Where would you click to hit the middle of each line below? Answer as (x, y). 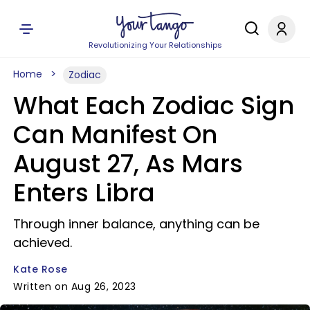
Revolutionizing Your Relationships (155, 45)
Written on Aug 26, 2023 (75, 286)
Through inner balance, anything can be (136, 224)
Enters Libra (84, 193)
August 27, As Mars (128, 164)
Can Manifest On (115, 135)
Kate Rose (40, 269)
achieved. (43, 243)
